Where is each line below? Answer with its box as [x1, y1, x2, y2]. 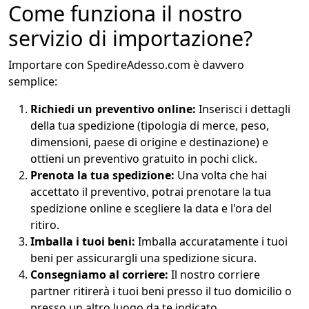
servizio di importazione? [8, 24, 252, 53]
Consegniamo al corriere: [30, 267, 168, 283]
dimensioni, [30, 134, 91, 150]
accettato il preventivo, [30, 184, 149, 200]
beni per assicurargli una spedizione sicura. [30, 250, 257, 266]
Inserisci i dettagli [196, 101, 290, 117]
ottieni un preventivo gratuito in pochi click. [30, 151, 257, 167]
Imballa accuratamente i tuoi [135, 234, 288, 250]
